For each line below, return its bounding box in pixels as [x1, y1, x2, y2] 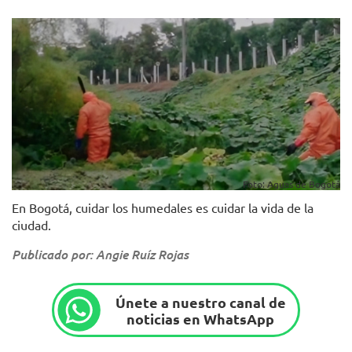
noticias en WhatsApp [126, 309, 275, 328]
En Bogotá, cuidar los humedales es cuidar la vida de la [12, 200, 313, 216]
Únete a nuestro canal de [115, 292, 286, 311]
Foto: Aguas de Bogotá [243, 178, 340, 191]
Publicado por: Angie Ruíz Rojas [12, 246, 189, 263]
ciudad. [12, 217, 54, 233]
